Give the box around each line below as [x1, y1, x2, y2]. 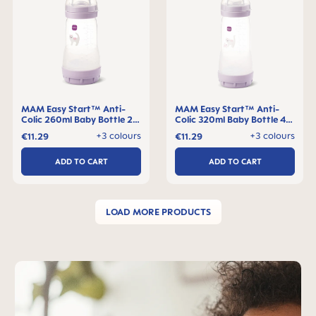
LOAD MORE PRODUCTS [105, 206, 211, 217]
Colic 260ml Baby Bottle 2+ [21, 114, 139, 125]
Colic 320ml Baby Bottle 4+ [175, 114, 292, 125]
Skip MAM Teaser [14, 262, 112, 276]
